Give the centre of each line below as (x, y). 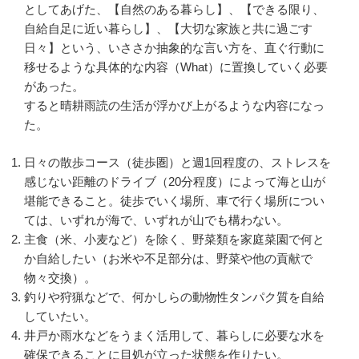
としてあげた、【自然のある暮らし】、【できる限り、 (174, 10)
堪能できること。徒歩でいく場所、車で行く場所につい (174, 200)
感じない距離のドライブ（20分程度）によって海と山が (175, 181)
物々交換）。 (60, 277)
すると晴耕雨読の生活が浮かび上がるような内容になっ (174, 106)
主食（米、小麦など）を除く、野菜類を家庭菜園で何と (174, 239)
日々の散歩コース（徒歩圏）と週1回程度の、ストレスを (177, 162)
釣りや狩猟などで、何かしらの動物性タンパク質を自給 (174, 296)
